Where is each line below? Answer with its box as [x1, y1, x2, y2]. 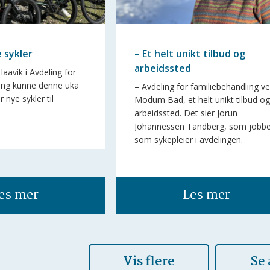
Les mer [183, 184, 231, 206]
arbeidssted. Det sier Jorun [134, 107, 238, 119]
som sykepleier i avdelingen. [134, 133, 243, 145]
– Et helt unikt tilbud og [134, 47, 246, 61]
